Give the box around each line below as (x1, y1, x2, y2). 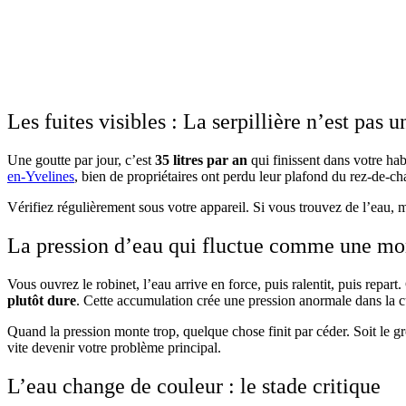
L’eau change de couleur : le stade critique (7, 374, 381, 399)
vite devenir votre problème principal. (7, 340, 221, 356)
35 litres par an (155, 152, 247, 169)
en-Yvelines (7, 169, 74, 185)
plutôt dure (7, 293, 76, 309)
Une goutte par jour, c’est (7, 152, 155, 169)
